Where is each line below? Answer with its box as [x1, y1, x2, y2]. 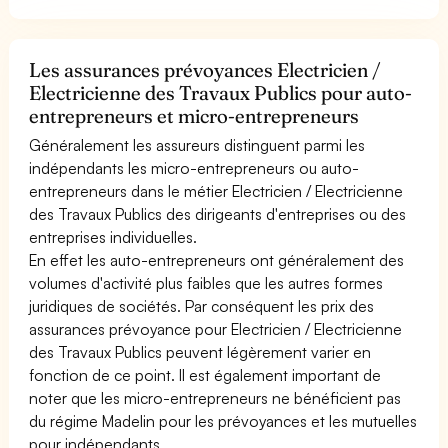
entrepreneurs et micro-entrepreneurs [29, 103, 360, 128]
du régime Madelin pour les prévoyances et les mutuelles [29, 410, 418, 431]
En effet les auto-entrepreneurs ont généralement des [29, 249, 405, 270]
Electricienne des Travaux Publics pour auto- [29, 80, 413, 105]
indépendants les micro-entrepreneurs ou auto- [29, 157, 360, 178]
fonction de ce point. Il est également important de [29, 364, 382, 385]
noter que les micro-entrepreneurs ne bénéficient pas [29, 387, 402, 408]
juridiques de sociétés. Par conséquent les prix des [29, 295, 375, 316]
